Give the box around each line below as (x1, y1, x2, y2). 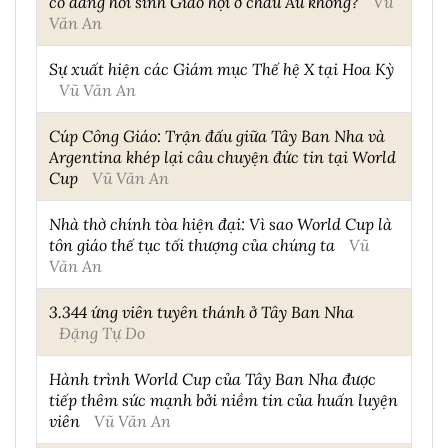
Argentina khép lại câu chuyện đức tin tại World (49, 146, 396, 168)
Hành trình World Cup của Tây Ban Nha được (49, 368, 376, 390)
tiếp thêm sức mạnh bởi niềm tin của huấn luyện (49, 389, 398, 411)
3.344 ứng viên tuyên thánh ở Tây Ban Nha (49, 301, 354, 323)
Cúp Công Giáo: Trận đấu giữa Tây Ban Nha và (49, 125, 385, 147)
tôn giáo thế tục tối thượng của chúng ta (49, 234, 335, 256)
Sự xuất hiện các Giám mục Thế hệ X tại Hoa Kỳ (49, 58, 394, 80)
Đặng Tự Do (59, 322, 145, 344)
